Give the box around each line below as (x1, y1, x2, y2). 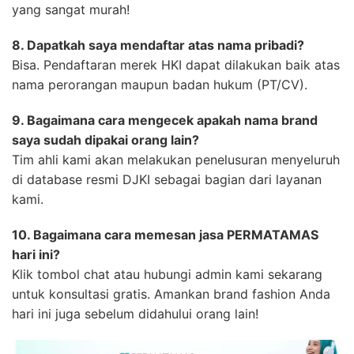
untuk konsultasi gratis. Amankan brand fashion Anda (12, 286, 330, 303)
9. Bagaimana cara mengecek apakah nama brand (12, 112, 318, 129)
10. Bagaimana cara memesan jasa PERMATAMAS (12, 227, 318, 243)
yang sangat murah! (12, 2, 130, 18)
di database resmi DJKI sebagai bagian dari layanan (12, 171, 322, 188)
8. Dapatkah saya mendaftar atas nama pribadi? (12, 37, 304, 54)
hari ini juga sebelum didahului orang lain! (12, 306, 258, 322)
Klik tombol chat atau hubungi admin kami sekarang (12, 266, 322, 283)
